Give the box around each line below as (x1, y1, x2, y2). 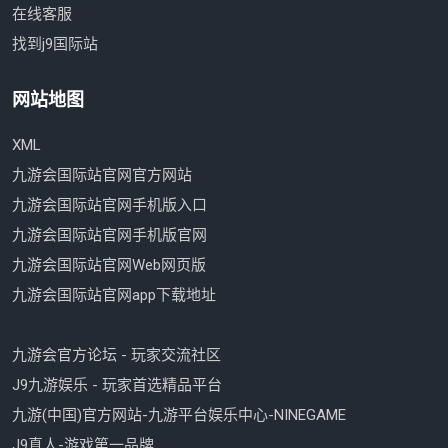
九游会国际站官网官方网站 (12, 166, 192, 185)
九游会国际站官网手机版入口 (12, 196, 207, 215)
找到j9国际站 (12, 35, 98, 54)
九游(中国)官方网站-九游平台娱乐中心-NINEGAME (12, 406, 346, 425)
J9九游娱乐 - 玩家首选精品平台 (12, 376, 222, 395)
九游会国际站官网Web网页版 (12, 256, 206, 275)
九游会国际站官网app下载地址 (12, 286, 216, 305)
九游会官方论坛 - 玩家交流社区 (12, 346, 221, 365)
